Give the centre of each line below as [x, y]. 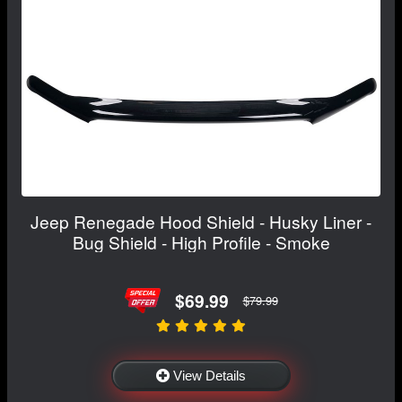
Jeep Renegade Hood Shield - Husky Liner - [201, 222]
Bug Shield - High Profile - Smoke [201, 242]
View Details [210, 375]
